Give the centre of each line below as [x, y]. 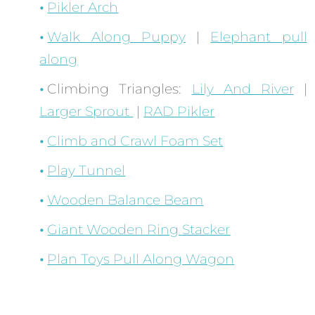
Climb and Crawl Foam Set [135, 141]
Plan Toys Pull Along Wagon [141, 259]
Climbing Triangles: [120, 89]
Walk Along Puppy [116, 37]
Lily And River [243, 89]
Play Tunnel [86, 171]
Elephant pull [259, 37]
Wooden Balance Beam [126, 200]
